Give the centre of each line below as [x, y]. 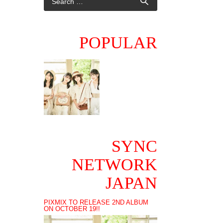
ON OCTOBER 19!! [72, 209]
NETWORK [114, 164]
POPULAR [118, 43]
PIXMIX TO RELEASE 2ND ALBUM [96, 202]
